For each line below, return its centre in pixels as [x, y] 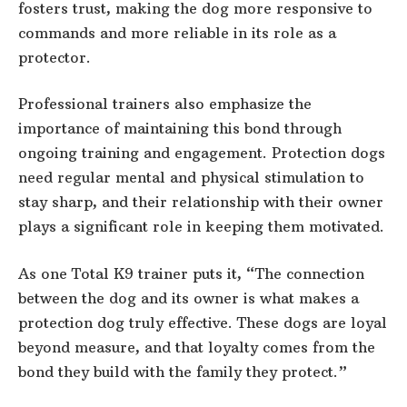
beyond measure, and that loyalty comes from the [197, 347]
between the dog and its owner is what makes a [189, 298]
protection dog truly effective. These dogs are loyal [203, 322]
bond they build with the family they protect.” [183, 371]
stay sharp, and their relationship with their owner [201, 202]
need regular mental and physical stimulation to [191, 178]
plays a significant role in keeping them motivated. [201, 227]
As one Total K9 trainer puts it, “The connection [191, 273]
